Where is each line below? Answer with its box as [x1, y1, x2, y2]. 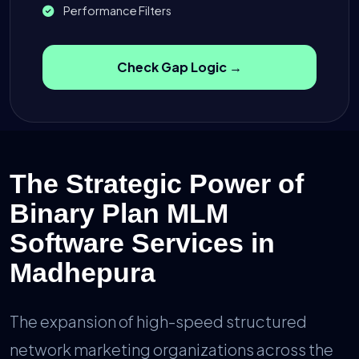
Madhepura [10, 257, 155, 288]
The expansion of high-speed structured [10, 311, 307, 332]
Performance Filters [62, 3, 171, 18]
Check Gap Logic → [117, 58, 242, 76]
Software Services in [10, 228, 275, 259]
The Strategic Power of [10, 168, 304, 200]
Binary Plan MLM [10, 198, 228, 229]
